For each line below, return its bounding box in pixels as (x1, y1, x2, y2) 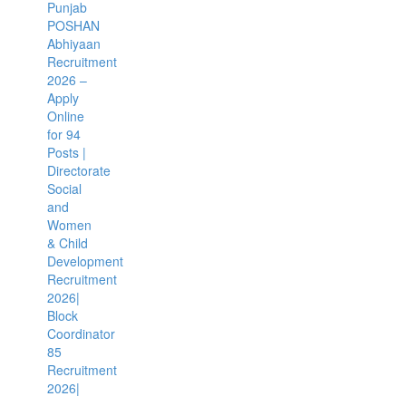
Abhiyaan (46, 34, 101, 53)
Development (46, 252, 123, 270)
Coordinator (46, 324, 115, 343)
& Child (46, 234, 88, 252)
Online (46, 107, 84, 125)
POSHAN (46, 16, 100, 34)
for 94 (46, 125, 81, 143)
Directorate (46, 161, 111, 179)
